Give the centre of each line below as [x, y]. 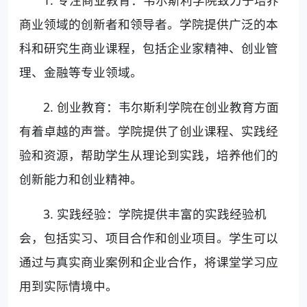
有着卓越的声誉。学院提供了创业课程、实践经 [149, 131]
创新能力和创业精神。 [81, 179]
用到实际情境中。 [69, 286]
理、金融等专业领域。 [81, 72]
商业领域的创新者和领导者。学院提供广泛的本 [149, 24]
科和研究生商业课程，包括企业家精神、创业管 [149, 48]
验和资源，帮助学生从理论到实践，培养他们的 [149, 155]
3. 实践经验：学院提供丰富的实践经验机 [155, 214]
